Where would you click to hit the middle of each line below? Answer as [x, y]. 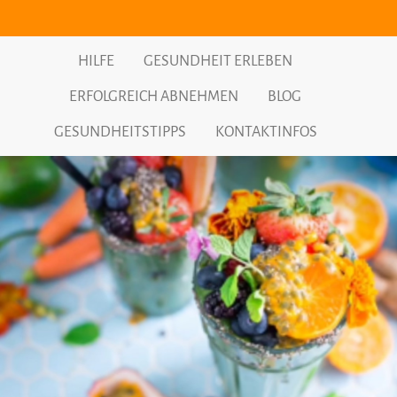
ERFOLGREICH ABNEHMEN [154, 96]
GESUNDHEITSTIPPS [120, 132]
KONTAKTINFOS [266, 132]
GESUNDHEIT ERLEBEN [218, 61]
